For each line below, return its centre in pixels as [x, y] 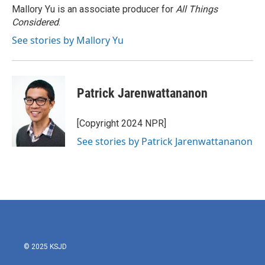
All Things [197, 9]
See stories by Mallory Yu [68, 40]
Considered [35, 22]
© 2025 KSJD [45, 247]
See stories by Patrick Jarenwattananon [165, 141]
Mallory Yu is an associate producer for [94, 9]
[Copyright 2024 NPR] [122, 123]
